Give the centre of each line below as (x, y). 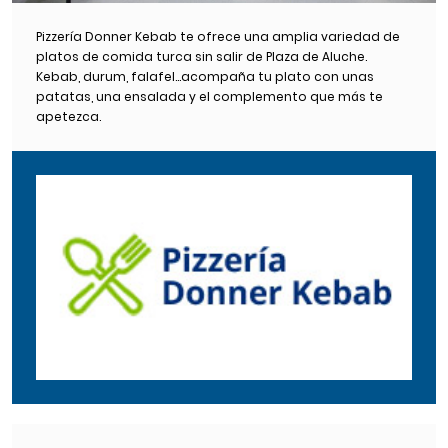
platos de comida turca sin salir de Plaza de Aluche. (201, 56)
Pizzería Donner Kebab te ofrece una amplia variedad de (218, 36)
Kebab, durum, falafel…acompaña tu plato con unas (205, 76)
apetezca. (68, 116)
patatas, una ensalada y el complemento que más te (209, 96)
